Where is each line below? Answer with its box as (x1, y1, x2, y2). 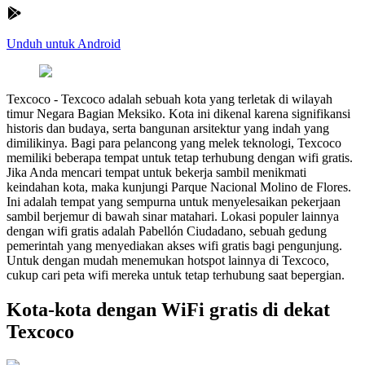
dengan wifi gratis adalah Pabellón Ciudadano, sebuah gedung (7, 223, 327, 238)
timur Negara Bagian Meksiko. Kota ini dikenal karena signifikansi (7, 106, 350, 121)
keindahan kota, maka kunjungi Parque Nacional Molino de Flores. (7, 179, 351, 194)
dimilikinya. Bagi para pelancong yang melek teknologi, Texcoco (7, 135, 341, 150)
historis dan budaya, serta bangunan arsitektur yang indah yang (7, 121, 329, 135)
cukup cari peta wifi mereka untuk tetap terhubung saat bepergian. (7, 267, 345, 282)
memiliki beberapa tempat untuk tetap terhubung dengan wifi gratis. (7, 150, 353, 165)
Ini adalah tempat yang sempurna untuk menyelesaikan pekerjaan (7, 194, 341, 209)
